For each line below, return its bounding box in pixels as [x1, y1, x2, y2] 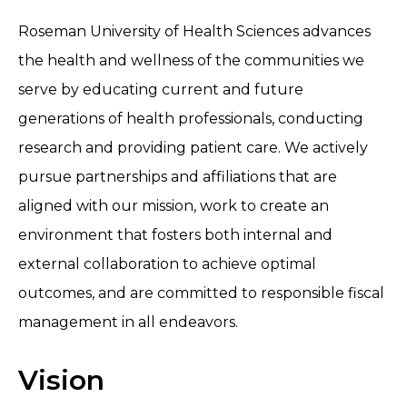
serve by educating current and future [18, 81, 303, 99]
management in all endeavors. [18, 313, 238, 332]
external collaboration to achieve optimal [18, 255, 316, 273]
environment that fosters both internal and [18, 226, 333, 244]
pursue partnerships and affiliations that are [18, 168, 337, 186]
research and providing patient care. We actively [18, 139, 368, 157]
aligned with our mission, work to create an [18, 197, 329, 215]
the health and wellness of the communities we [18, 52, 364, 70]
